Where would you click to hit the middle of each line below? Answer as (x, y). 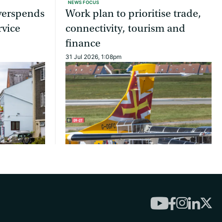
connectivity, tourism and (125, 29)
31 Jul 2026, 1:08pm (93, 57)
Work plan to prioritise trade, (133, 14)
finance (83, 44)
